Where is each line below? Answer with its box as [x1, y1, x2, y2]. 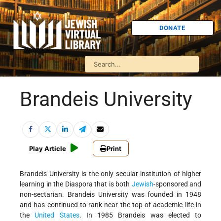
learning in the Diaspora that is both [20, 180, 132, 188]
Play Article [29, 145, 66, 153]
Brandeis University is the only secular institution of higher [20, 170, 201, 178]
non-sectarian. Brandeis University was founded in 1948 [20, 190, 201, 199]
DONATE [159, 24, 185, 32]
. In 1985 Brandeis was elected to [79, 211, 201, 220]
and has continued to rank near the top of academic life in [20, 201, 201, 209]
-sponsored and [153, 180, 201, 188]
